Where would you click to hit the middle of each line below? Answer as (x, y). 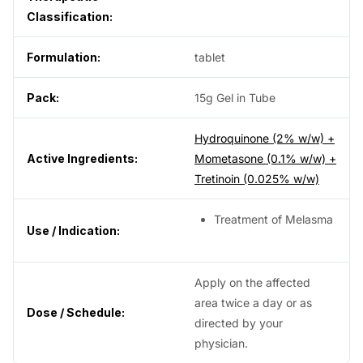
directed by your (239, 322)
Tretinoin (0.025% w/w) (257, 178)
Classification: (70, 16)
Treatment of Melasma (273, 219)
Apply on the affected (252, 282)
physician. (221, 343)
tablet (210, 57)
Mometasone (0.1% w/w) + (265, 158)
